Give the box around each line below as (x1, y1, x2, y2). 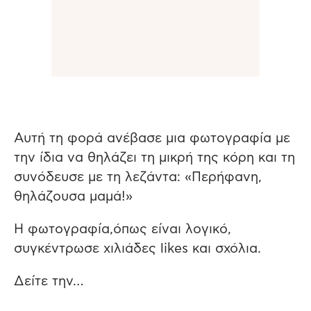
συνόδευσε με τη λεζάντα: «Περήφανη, (14, 171, 262, 184)
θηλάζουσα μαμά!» (14, 190, 133, 203)
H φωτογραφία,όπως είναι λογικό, (14, 223, 231, 236)
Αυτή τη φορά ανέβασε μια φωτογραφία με (14, 132, 290, 145)
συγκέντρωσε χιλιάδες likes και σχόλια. (14, 242, 261, 255)
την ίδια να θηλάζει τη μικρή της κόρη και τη (14, 151, 295, 165)
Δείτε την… (14, 275, 83, 288)
